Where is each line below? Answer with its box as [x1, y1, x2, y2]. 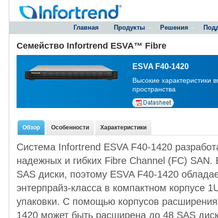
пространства [132, 85, 176, 93]
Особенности [51, 124, 89, 131]
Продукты [113, 24, 145, 31]
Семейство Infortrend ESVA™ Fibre [16, 41, 166, 51]
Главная [73, 24, 99, 31]
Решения [160, 24, 188, 31]
